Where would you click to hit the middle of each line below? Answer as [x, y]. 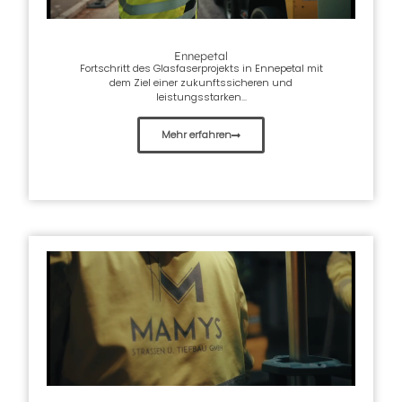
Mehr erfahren [197, 135]
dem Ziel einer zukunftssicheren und [201, 82]
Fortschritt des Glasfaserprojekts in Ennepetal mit [201, 68]
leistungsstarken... [201, 96]
